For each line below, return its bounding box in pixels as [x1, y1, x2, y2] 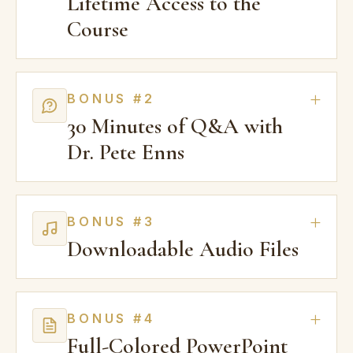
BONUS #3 [67, 213, 155, 229]
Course [67, 15, 128, 43]
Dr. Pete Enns [67, 138, 184, 165]
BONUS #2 [67, 90, 155, 106]
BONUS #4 [67, 310, 155, 326]
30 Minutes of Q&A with [67, 112, 283, 139]
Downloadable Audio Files [67, 235, 299, 262]
